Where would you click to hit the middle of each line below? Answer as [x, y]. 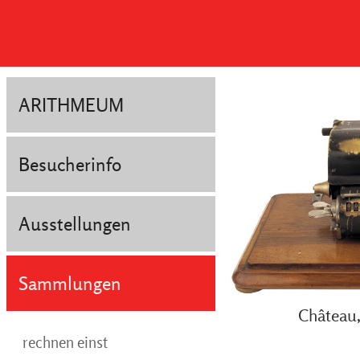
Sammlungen [70, 283]
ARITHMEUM [71, 105]
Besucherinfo [70, 164]
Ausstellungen [75, 224]
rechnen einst [65, 342]
